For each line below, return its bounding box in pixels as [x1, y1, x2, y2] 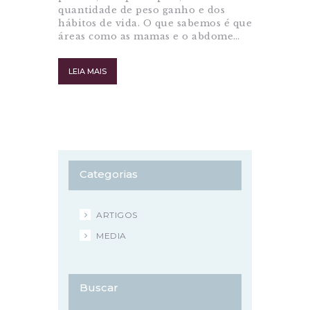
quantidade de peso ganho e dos [58, 4, 225, 17]
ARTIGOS [96, 209, 138, 220]
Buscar [80, 280, 118, 294]
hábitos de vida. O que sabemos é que [58, 17, 252, 30]
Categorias [80, 167, 138, 181]
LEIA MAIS [69, 66, 107, 77]
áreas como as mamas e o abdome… [58, 30, 240, 43]
